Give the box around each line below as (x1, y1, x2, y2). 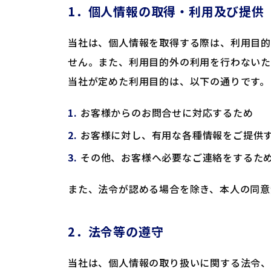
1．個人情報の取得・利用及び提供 (68, 2, 264, 20)
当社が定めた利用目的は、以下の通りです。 (68, 74, 270, 88)
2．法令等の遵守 (68, 223, 164, 240)
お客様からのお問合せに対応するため (80, 105, 253, 120)
